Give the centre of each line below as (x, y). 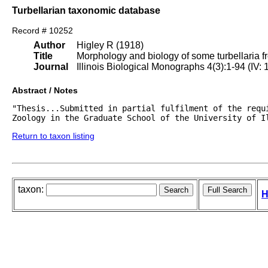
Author (49, 45)
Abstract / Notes (45, 91)
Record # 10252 (42, 31)
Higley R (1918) (110, 45)
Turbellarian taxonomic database (86, 10)
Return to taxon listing (53, 136)
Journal (51, 67)
